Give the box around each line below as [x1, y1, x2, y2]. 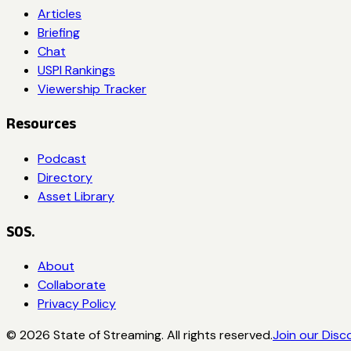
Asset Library [38, 187, 114, 204]
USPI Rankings [38, 61, 115, 78]
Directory [38, 168, 92, 186]
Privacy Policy [38, 295, 116, 313]
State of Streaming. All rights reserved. [50, 327, 273, 344]
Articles [38, 5, 81, 22]
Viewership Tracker [38, 80, 147, 97]
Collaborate [38, 277, 106, 294]
